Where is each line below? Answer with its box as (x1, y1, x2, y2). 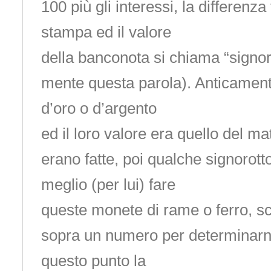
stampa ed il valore (41, 23, 171, 41)
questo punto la (41, 252, 146, 270)
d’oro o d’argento (41, 99, 157, 117)
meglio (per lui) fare (41, 175, 175, 194)
